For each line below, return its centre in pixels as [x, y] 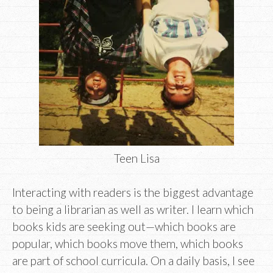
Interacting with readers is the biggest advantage [133, 193]
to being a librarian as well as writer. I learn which [133, 210]
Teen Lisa [136, 158]
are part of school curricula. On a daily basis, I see [133, 261]
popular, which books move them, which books [128, 244]
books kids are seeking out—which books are [124, 227]
